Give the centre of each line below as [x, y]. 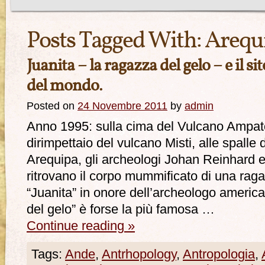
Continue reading [77, 226]
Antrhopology [139, 254]
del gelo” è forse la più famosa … [121, 209]
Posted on [51, 106]
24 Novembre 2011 [122, 106]
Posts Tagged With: [116, 41]
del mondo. [64, 86]
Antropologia [219, 254]
